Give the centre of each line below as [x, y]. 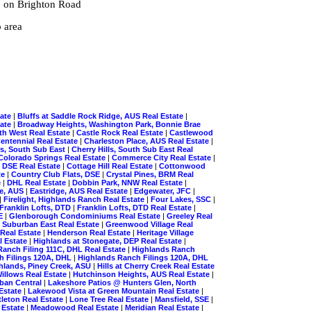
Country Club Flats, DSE [57, 174]
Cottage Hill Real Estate [111, 166]
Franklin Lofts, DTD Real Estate [135, 207]
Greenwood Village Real [149, 224]
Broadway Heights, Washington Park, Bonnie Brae [109, 124]
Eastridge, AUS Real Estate [80, 191]
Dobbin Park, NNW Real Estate [128, 182]
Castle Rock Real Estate [121, 132]
